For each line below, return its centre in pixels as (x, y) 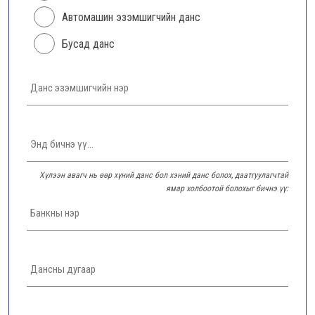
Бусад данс (88, 44)
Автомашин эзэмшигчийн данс (131, 17)
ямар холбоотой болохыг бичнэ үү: (227, 188)
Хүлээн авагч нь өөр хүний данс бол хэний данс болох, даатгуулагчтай (164, 175)
